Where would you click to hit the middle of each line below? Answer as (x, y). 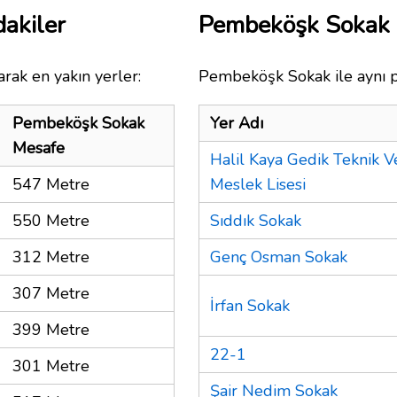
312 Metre (51, 257)
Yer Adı (237, 123)
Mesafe (39, 148)
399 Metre (51, 329)
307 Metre (51, 293)
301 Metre (51, 366)
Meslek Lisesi (258, 184)
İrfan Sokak (250, 305)
